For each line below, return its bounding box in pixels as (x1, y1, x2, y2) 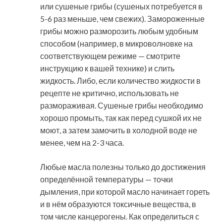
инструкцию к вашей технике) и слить (40, 63, 174, 73)
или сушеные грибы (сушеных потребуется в (40, 1, 203, 11)
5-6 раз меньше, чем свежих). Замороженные (40, 13, 205, 23)
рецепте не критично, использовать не (40, 88, 179, 98)
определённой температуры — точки (40, 174, 173, 184)
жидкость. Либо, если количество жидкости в (40, 75, 201, 85)
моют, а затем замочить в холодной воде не (40, 125, 197, 135)
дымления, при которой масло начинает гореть (40, 186, 210, 196)
